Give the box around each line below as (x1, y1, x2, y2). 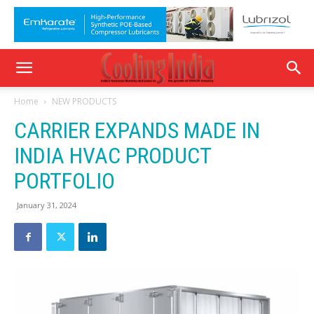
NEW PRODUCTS (52, 95, 116, 107)
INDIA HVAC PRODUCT (14, 142, 211, 169)
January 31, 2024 (17, 200, 76, 210)
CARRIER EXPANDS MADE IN (14, 117, 260, 144)
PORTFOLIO (14, 168, 115, 194)
